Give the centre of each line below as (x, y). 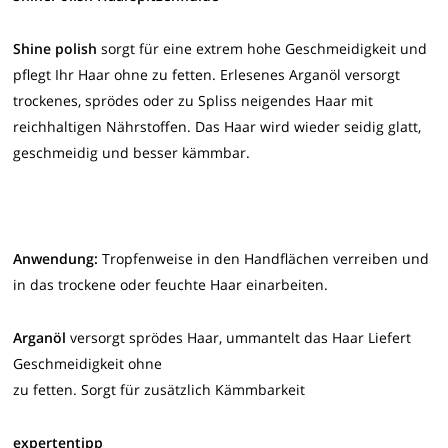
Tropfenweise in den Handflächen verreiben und (264, 258)
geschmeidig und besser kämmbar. (132, 152)
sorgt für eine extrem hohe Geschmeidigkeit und (264, 48)
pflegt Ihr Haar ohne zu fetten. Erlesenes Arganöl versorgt (207, 74)
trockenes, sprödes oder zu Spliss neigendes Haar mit (193, 100)
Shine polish (57, 48)
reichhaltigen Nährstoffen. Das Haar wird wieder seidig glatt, (217, 126)
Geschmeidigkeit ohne (88, 363)
